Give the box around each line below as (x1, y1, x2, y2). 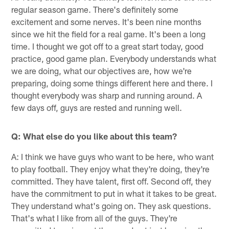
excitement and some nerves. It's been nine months (11, 16, 202, 27)
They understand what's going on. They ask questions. (11, 200, 212, 211)
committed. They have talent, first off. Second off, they (11, 175, 212, 186)
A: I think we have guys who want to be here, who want (11, 151, 214, 162)
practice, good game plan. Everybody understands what (11, 53, 217, 63)
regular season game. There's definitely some (11, 4, 179, 14)
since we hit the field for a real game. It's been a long (11, 28, 206, 39)
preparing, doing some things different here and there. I (11, 77, 213, 88)
